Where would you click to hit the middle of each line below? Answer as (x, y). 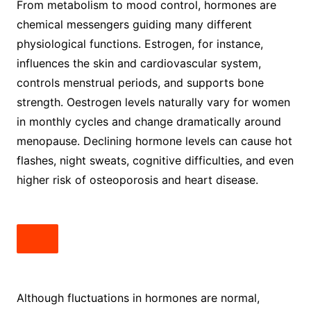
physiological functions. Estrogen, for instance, (140, 43)
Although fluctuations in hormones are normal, (138, 297)
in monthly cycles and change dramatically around (149, 121)
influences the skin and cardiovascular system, (138, 63)
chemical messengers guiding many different (134, 24)
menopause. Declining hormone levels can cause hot (154, 141)
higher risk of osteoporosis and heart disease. (137, 179)
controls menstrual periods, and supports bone (140, 82)
